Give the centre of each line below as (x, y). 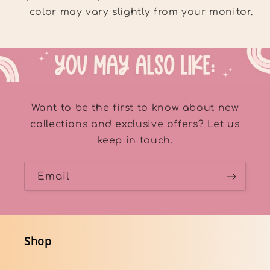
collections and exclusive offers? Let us (135, 124)
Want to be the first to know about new (135, 108)
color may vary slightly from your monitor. (141, 12)
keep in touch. (135, 141)
